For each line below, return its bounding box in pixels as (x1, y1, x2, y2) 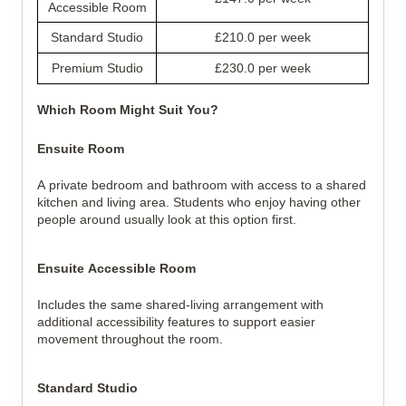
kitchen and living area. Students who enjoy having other (37, 195, 361, 209)
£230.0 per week (214, 61, 311, 75)
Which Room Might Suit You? (37, 102, 218, 117)
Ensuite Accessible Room (37, 261, 196, 275)
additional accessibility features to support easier (37, 314, 315, 329)
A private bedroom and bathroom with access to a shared (37, 178, 366, 192)
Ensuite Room (37, 141, 124, 156)
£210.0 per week (214, 30, 311, 44)
